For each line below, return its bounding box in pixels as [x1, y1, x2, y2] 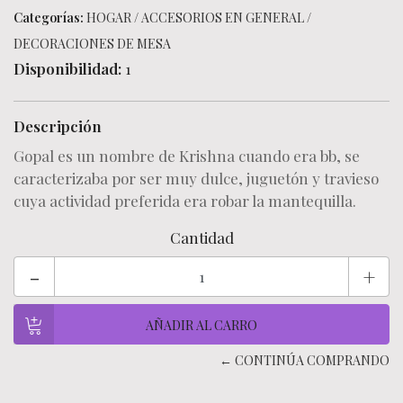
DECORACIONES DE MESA [13, 35, 171, 52]
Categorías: [13, 9, 84, 26]
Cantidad [169, 228, 234, 247]
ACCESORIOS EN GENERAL [141, 9, 304, 26]
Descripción [13, 116, 102, 136]
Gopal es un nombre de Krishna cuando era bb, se [13, 146, 360, 166]
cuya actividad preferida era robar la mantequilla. [13, 191, 360, 210]
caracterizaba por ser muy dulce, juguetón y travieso [13, 168, 379, 188]
